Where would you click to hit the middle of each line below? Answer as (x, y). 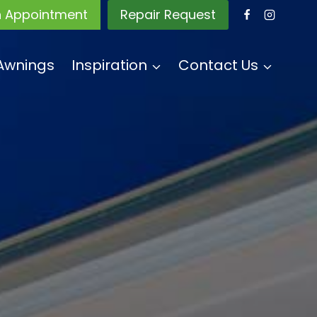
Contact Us (218, 65)
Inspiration (109, 65)
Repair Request (168, 15)
